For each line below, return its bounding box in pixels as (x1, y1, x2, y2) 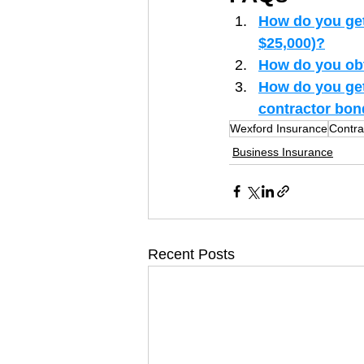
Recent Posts (148, 245, 235, 262)
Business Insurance (232, 145, 333, 158)
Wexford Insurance (230, 121, 327, 135)
